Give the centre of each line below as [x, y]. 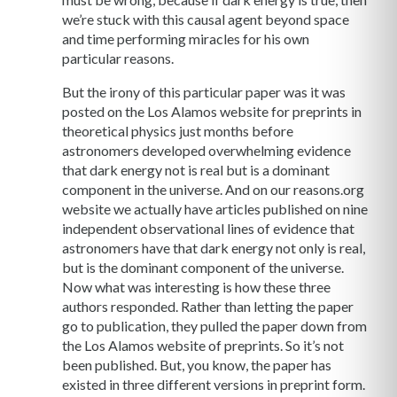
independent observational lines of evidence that [208, 229]
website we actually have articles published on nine [215, 209]
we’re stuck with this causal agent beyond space [206, 19]
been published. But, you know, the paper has [197, 365]
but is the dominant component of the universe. [203, 268]
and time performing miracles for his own [186, 39]
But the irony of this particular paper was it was [204, 92]
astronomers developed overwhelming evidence [206, 151]
